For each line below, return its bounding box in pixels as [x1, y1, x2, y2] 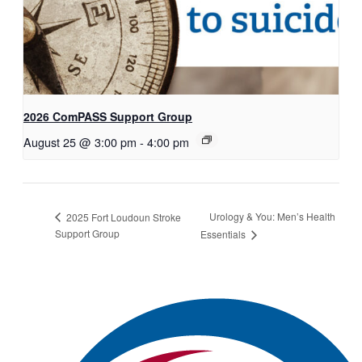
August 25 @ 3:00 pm [23, 133, 137, 150]
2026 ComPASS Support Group [23, 107, 192, 124]
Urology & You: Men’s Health [208, 209, 335, 224]
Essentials [200, 226, 248, 241]
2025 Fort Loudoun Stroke [64, 209, 181, 224]
